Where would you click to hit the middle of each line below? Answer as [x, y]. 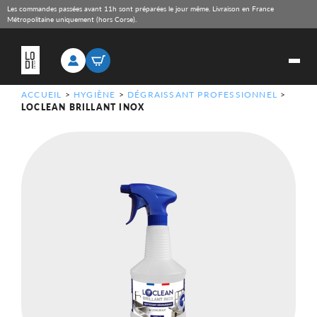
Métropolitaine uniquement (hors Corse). [72, 19]
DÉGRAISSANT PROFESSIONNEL [203, 94]
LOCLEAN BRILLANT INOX [83, 107]
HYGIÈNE [95, 94]
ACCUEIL [42, 94]
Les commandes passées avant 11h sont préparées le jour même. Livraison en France [140, 8]
